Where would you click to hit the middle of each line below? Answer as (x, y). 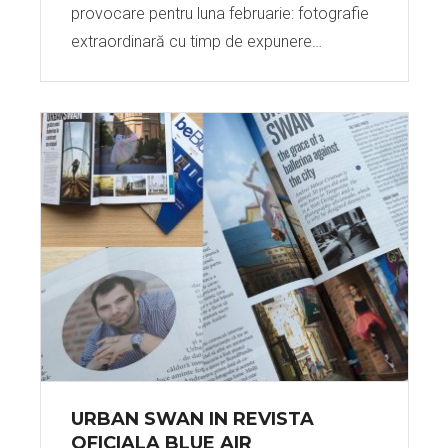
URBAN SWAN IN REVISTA (192, 419)
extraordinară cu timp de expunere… (196, 41)
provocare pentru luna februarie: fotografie (219, 13)
